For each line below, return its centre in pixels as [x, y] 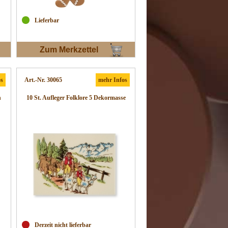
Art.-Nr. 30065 [43, 80]
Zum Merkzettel [69, 50]
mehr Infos [113, 80]
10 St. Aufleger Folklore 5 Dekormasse [76, 98]
